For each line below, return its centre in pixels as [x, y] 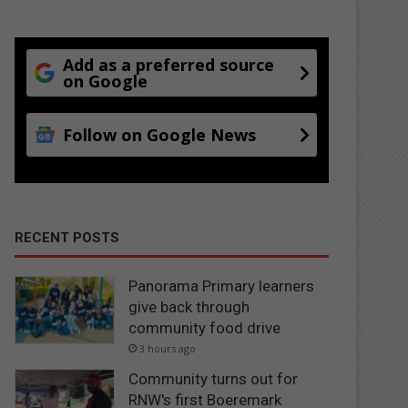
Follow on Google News [160, 134]
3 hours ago [168, 348]
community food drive [205, 327]
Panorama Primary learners [222, 286]
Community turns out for [214, 378]
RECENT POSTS [67, 237]
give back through [189, 306]
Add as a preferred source [169, 64]
